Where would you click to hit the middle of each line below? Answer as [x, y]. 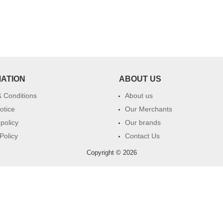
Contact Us [142, 136]
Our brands [143, 122]
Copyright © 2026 [111, 153]
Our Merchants [149, 109]
